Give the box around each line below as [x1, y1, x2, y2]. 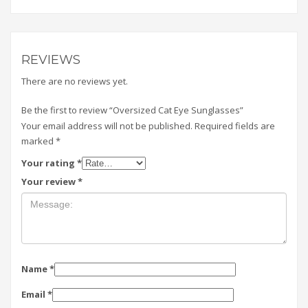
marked [21, 134, 56, 147]
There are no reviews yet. [21, 74, 128, 87]
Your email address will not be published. [21, 119, 192, 132]
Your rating [21, 156, 77, 169]
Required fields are [195, 119, 275, 132]
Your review [21, 175, 78, 188]
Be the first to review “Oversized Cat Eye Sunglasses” [21, 103, 243, 116]
